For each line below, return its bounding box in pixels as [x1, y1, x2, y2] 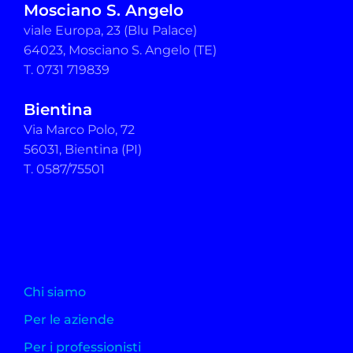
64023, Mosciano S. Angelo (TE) [24, 43, 217, 58]
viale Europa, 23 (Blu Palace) [24, 23, 197, 39]
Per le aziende [24, 312, 114, 328]
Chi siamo [24, 284, 86, 300]
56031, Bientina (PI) [24, 142, 142, 158]
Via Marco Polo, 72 [24, 122, 135, 138]
